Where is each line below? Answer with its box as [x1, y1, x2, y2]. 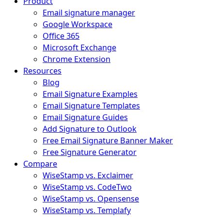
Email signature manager [43, 7, 135, 18]
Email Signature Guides [43, 112, 128, 123]
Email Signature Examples [43, 89, 138, 100]
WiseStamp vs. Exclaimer [43, 170, 133, 181]
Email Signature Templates [43, 100, 140, 111]
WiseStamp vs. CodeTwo [43, 182, 132, 193]
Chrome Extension [43, 54, 110, 65]
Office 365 [43, 31, 79, 42]
